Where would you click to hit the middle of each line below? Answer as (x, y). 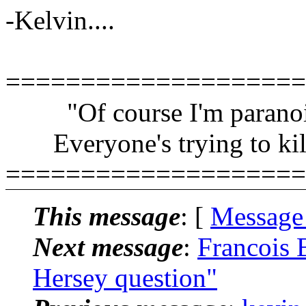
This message (107, 216)
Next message (108, 247)
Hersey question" (125, 277)
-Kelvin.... (60, 20)
